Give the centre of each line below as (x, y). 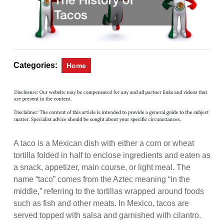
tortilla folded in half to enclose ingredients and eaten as (112, 155)
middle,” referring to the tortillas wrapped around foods (109, 191)
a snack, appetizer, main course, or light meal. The (102, 167)
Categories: (35, 65)
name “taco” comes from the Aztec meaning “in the (102, 179)
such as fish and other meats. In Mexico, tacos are (101, 203)
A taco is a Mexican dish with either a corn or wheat (104, 143)
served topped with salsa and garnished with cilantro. (107, 215)
